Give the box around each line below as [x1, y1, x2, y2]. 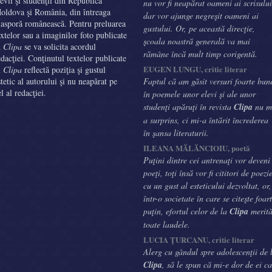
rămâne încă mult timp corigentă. [143, 48, 257, 59]
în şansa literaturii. [143, 127, 209, 138]
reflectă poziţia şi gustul [22, 64, 106, 75]
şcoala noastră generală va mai [143, 35, 250, 47]
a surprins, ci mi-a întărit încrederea [143, 114, 268, 126]
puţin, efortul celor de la [143, 205, 229, 217]
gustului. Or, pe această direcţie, [143, 22, 255, 34]
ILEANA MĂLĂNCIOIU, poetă [143, 142, 250, 154]
